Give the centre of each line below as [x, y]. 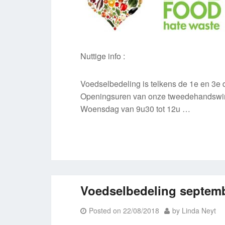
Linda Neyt [199, 210]
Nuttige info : [103, 56]
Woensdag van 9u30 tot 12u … [136, 109]
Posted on [106, 210]
